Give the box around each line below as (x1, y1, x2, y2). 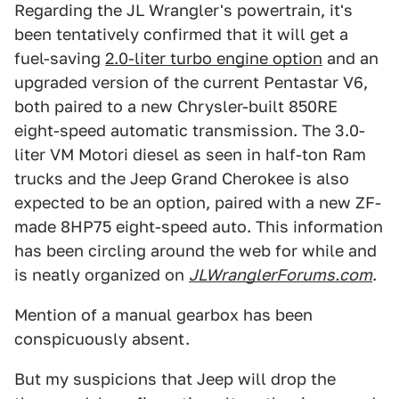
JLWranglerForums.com (189, 265, 372, 284)
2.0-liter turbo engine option (105, 49, 322, 68)
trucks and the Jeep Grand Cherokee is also (14, 169, 349, 188)
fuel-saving (14, 49, 105, 68)
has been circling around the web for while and (14, 241, 377, 260)
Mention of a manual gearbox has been (14, 305, 313, 324)
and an (322, 49, 379, 68)
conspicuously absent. (14, 330, 190, 348)
